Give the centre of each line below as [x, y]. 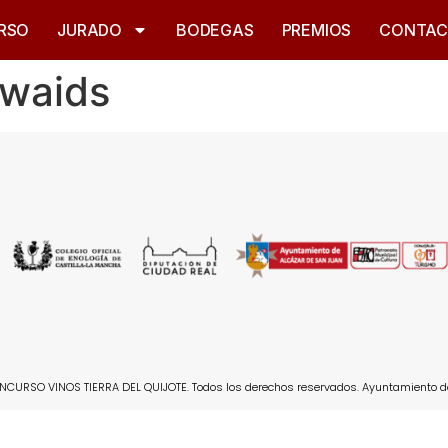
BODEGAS [215, 30]
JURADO [90, 30]
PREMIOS [316, 30]
